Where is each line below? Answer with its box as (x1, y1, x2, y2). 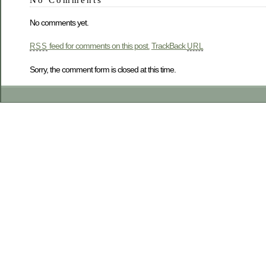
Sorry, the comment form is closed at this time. (30, 64, 176, 74)
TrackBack (151, 41, 187, 51)
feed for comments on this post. (47, 41, 150, 51)
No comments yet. (30, 17, 88, 27)
